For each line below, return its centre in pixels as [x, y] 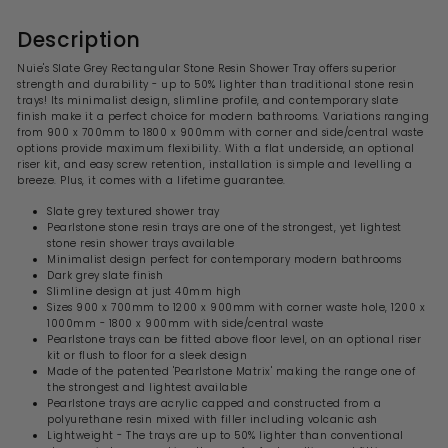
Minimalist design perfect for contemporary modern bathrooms [224, 260]
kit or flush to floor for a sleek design [147, 356]
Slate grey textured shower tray [133, 212]
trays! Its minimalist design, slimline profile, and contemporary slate [207, 101]
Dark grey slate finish [105, 276]
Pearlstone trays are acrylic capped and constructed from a [214, 404]
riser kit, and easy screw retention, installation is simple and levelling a [215, 165]
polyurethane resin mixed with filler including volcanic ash [212, 420]
